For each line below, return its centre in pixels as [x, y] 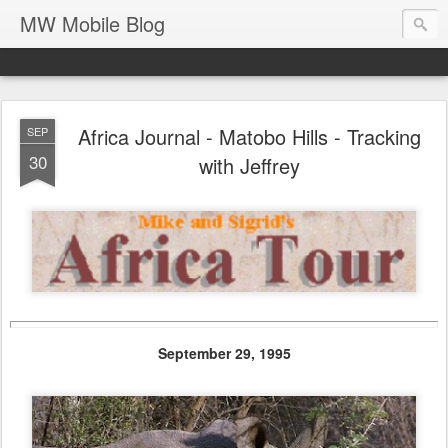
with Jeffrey [249, 165]
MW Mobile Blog [92, 23]
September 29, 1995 [224, 352]
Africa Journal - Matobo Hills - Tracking [249, 136]
